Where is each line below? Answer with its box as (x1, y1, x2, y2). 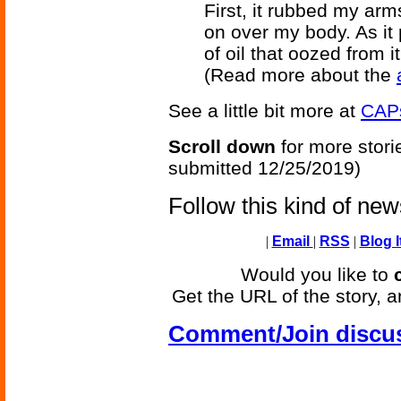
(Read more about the (204, 64, 397, 86)
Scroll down (168, 136, 276, 158)
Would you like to (241, 264, 394, 286)
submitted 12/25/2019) (168, 158, 361, 179)
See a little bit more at (168, 100, 361, 122)
